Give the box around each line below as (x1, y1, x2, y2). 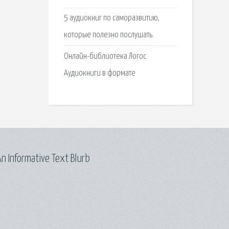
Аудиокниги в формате (63, 68, 135, 78)
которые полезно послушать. (63, 31, 154, 40)
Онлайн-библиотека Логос (63, 52, 146, 61)
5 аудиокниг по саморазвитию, (63, 14, 159, 23)
